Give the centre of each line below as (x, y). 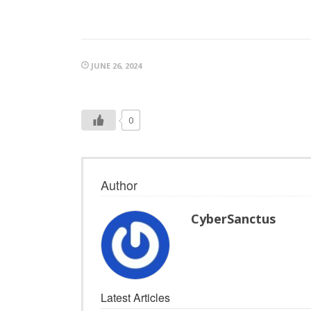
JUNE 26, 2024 (115, 66)
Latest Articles (135, 298)
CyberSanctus (233, 219)
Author (119, 185)
